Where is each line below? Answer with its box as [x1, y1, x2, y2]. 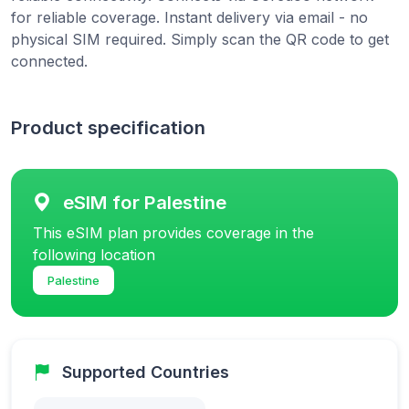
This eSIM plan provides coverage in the [33, 224, 314, 243]
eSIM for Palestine [63, 191, 226, 215]
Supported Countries [62, 362, 229, 383]
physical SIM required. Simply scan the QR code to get [11, 30, 389, 49]
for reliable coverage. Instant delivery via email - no [11, 8, 368, 27]
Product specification [11, 116, 205, 140]
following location [33, 246, 155, 265]
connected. [11, 52, 88, 71]
